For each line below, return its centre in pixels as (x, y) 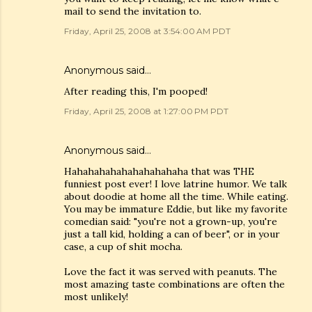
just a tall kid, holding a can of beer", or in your (172, 234)
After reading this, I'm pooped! (136, 91)
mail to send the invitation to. (133, 11)
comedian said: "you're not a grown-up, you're (171, 221)
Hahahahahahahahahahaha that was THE (159, 171)
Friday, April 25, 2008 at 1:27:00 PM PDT (146, 111)
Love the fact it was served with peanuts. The (171, 272)
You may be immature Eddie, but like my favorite (176, 209)
